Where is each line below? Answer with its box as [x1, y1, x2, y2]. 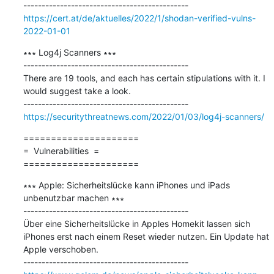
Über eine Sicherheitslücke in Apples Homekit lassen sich [23, 218, 250, 229]
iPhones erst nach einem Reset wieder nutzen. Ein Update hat [23, 231, 269, 242]
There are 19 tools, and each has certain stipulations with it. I [23, 72, 265, 83]
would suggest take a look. [23, 85, 131, 96]
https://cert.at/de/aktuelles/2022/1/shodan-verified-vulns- [23, 12, 256, 23]
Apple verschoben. [23, 243, 98, 254]
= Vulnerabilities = [23, 145, 99, 156]
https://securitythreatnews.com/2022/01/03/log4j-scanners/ [23, 111, 264, 122]
